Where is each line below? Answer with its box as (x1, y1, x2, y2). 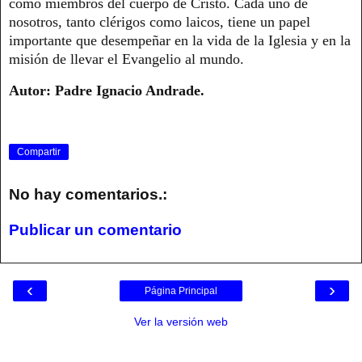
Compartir (17, 146, 61, 158)
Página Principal (145, 285, 217, 297)
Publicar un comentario (9, 221, 182, 238)
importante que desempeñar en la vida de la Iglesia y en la (9, 32, 351, 48)
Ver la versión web (134, 315, 228, 329)
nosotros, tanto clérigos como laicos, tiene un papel (9, 13, 310, 30)
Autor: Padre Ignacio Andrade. (9, 82, 208, 99)
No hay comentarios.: (9, 186, 167, 204)
